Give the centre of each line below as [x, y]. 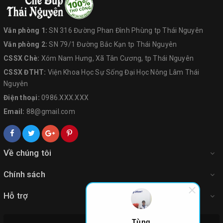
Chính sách [24, 174]
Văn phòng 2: [26, 44]
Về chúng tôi [28, 153]
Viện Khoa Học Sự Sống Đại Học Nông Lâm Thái [123, 72]
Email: [15, 111]
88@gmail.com [51, 111]
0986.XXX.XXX [65, 98]
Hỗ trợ [16, 196]
